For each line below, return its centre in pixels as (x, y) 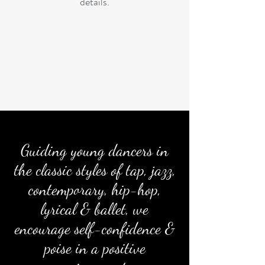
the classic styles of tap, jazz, (95, 170)
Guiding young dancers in (95, 151)
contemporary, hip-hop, (95, 190)
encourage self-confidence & (95, 229)
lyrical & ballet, (87, 209)
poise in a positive (95, 248)
